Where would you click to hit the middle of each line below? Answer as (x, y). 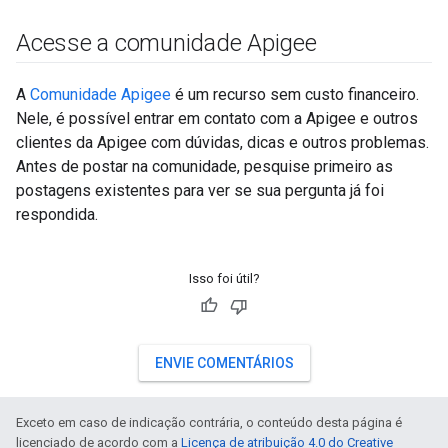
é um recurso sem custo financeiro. (295, 94)
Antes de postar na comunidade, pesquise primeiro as (204, 166)
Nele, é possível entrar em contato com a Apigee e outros (217, 118)
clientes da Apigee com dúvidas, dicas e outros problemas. (222, 142)
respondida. (57, 214)
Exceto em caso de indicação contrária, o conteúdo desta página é (209, 422)
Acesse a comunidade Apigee (169, 43)
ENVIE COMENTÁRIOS (224, 363)
